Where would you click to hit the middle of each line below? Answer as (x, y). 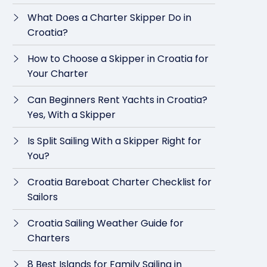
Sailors (43, 197)
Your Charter (58, 74)
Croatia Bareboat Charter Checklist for (119, 182)
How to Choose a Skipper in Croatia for (118, 59)
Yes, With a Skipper (72, 115)
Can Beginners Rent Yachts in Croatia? (117, 100)
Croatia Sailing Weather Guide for (105, 223)
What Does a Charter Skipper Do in (109, 18)
